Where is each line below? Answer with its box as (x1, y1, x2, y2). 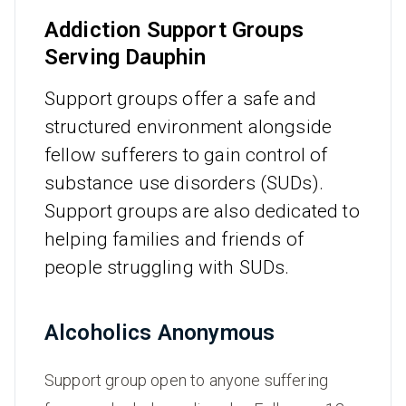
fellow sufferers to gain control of (44, 144, 328, 167)
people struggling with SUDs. (44, 256, 290, 279)
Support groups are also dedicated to (44, 200, 360, 223)
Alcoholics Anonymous (44, 320, 275, 346)
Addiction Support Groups (44, 17, 304, 43)
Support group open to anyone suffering (44, 371, 329, 391)
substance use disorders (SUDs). (44, 172, 324, 195)
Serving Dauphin (44, 44, 207, 71)
